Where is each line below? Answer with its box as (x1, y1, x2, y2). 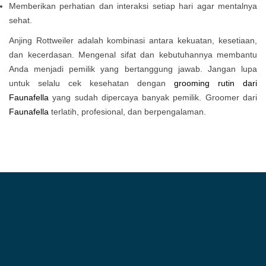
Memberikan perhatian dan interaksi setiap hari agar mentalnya (9, 1, 257, 11)
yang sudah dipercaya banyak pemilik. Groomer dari (49, 93, 257, 102)
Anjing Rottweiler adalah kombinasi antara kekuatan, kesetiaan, (9, 36, 257, 45)
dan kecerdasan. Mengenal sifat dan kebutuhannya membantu (9, 50, 257, 59)
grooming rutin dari (174, 78, 257, 88)
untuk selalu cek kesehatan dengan (9, 78, 174, 88)
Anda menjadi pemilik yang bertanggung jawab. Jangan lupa (9, 64, 257, 74)
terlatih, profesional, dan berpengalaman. (49, 107, 206, 116)
